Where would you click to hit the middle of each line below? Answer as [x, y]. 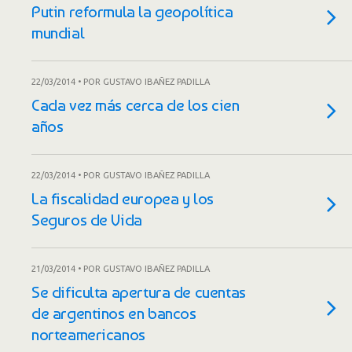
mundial [58, 33]
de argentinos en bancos [114, 313]
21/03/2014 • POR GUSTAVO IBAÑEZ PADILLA [121, 269]
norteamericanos [88, 334]
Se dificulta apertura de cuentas [139, 292]
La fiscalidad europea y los [123, 198]
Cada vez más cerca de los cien [136, 105]
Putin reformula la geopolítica [132, 11]
